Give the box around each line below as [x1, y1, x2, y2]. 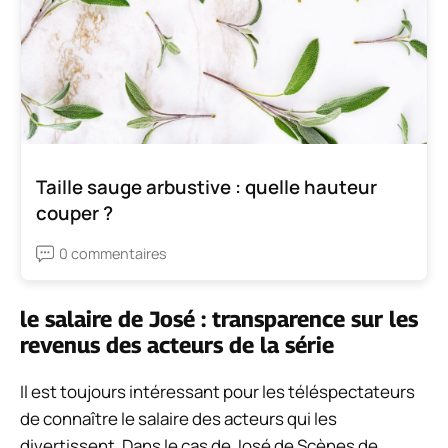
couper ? [36, 200, 113, 227]
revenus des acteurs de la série [20, 332, 334, 359]
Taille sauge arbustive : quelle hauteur [36, 174, 377, 201]
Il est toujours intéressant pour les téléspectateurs [20, 380, 415, 404]
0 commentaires [59, 244, 167, 264]
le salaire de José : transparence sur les [20, 306, 418, 333]
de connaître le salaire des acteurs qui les [20, 407, 337, 431]
